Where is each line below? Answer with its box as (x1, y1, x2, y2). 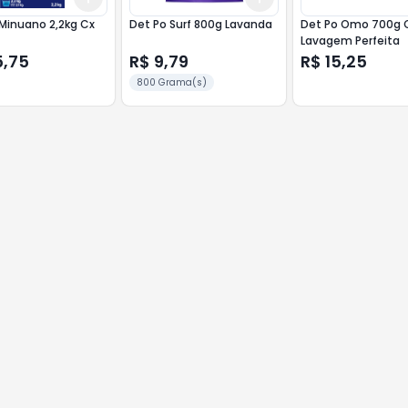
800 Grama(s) (136, 76, 207, 89)
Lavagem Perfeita (301, 33, 401, 48)
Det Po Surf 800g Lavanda (128, 16, 272, 32)
